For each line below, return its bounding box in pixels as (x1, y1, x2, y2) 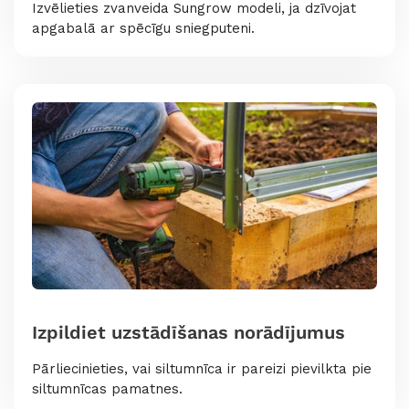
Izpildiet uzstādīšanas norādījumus (32, 321, 345, 344)
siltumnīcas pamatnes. (32, 381, 183, 398)
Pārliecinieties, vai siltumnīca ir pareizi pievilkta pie (32, 361, 372, 378)
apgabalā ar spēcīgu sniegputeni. (32, 19, 255, 37)
